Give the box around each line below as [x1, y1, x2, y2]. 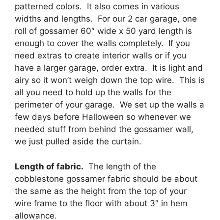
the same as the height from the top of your [15, 186, 187, 196]
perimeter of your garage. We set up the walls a [15, 100, 204, 110]
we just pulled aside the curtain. [15, 137, 141, 147]
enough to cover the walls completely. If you [15, 38, 190, 49]
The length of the [83, 161, 156, 171]
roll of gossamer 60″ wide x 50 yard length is [15, 26, 192, 36]
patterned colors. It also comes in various [15, 1, 179, 12]
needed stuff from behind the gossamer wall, [15, 124, 193, 135]
